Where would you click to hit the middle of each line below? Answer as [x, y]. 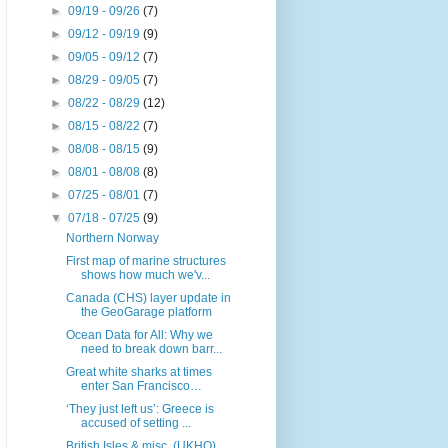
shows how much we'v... [145, 275]
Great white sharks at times [138, 372]
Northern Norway [112, 238]
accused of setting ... [135, 423]
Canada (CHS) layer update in [148, 298]
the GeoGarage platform [146, 312]
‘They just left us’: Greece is [139, 409]
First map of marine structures [145, 261]
